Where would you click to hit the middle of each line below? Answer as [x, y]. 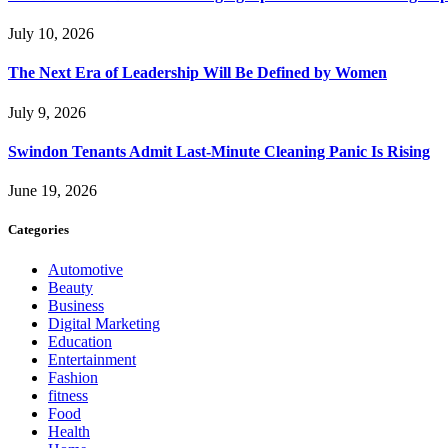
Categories [38, 230]
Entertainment [92, 359]
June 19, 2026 [52, 191]
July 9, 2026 [47, 112]
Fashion [73, 377]
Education [80, 341]
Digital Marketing [104, 323]
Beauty [70, 287]
